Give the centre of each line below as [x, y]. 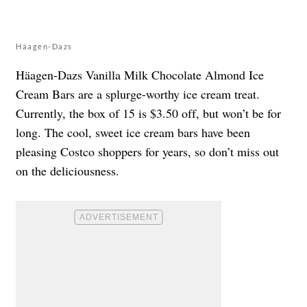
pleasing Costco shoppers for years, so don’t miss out [147, 152]
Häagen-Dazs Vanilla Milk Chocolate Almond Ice [140, 75]
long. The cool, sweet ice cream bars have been [133, 133]
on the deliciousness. [67, 171]
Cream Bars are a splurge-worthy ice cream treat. [138, 94]
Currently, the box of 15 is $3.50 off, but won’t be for [148, 113]
